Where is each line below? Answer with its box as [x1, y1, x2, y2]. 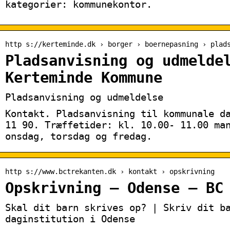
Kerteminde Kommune [5, 69, 162, 86]
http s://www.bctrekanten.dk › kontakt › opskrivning [5, 167, 215, 176]
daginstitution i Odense [5, 213, 135, 224]
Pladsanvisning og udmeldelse [5, 91, 163, 103]
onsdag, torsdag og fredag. [5, 130, 152, 142]
